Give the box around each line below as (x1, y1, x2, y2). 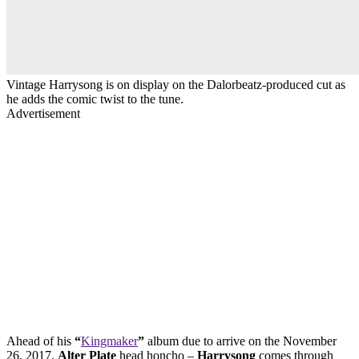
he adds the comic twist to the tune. (6, 91, 184, 106)
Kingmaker (81, 333, 138, 348)
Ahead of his (6, 333, 75, 348)
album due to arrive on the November (144, 333, 337, 348)
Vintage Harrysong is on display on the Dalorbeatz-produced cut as (6, 77, 345, 91)
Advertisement (6, 106, 80, 120)
